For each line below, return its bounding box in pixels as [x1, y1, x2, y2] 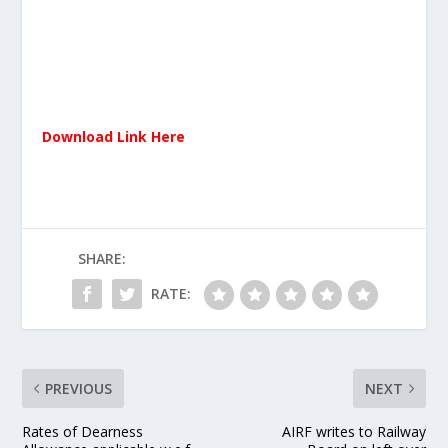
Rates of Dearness [22, 422, 144, 441]
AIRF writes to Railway [281, 422, 426, 441]
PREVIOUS [45, 379, 113, 398]
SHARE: [78, 249, 126, 268]
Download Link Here [42, 127, 186, 146]
